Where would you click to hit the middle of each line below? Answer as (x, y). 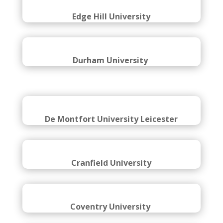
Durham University (111, 104)
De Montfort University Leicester (111, 163)
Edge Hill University (111, 60)
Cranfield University (111, 207)
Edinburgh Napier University (111, 11)
